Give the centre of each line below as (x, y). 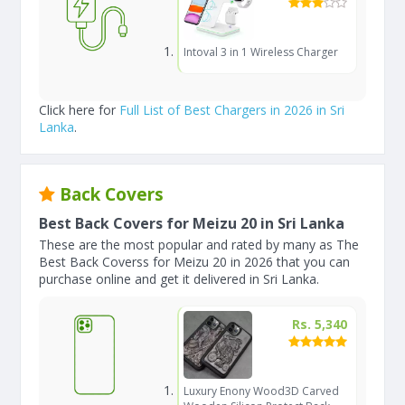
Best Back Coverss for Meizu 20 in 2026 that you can (194, 262)
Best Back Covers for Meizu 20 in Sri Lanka (192, 223)
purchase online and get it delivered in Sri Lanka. (179, 279)
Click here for (79, 110)
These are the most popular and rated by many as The (199, 245)
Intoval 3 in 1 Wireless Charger (260, 52)
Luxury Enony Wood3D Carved (261, 391)
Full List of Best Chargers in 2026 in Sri (232, 110)
